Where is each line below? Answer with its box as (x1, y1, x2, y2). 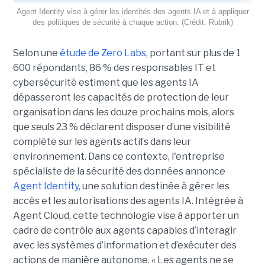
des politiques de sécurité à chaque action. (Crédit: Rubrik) (32, 17, 233, 27)
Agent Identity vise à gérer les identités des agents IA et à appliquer (16, 7, 249, 16)
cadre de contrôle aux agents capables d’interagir (12, 224, 237, 236)
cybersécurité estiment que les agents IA (12, 76, 199, 88)
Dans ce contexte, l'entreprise (88, 150, 225, 162)
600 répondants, (12, 62, 89, 73)
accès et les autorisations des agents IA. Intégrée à (12, 195, 243, 206)
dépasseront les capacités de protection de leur (12, 91, 229, 103)
